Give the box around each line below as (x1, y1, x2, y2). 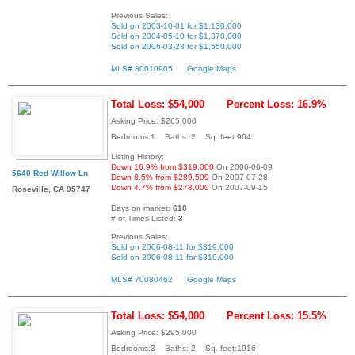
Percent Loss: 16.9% (227, 98, 326, 111)
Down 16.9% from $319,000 (111, 162, 214, 172)
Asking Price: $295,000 (111, 328, 197, 338)
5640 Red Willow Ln (12, 169, 88, 178)
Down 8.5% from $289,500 (111, 173, 209, 182)
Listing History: (111, 152, 164, 162)
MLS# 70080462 (111, 275, 173, 284)
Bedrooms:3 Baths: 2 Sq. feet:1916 (111, 344, 256, 353)
